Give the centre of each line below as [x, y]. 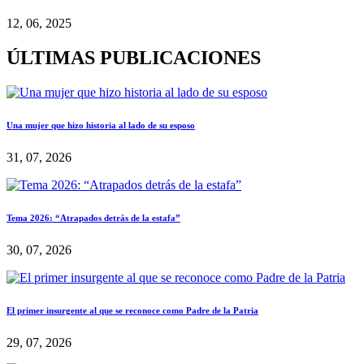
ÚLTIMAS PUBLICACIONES [134, 58]
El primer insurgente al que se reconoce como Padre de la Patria [132, 311]
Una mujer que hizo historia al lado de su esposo [101, 126]
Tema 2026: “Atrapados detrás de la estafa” [93, 218]
